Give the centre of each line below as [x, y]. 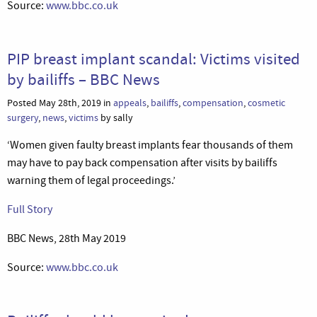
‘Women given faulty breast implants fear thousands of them [150, 145]
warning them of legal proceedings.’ [91, 180]
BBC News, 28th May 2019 [67, 238]
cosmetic [266, 103]
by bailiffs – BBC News [83, 79]
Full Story [30, 209]
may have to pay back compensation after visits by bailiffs [142, 162]
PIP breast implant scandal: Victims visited [154, 58]
